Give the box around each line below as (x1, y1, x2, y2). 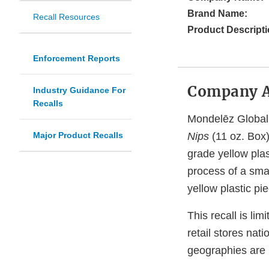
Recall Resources (33, 12, 100, 22)
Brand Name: (187, 8, 247, 19)
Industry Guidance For (33, 85, 125, 95)
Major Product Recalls (33, 130, 123, 141)
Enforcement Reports (33, 53, 120, 64)
